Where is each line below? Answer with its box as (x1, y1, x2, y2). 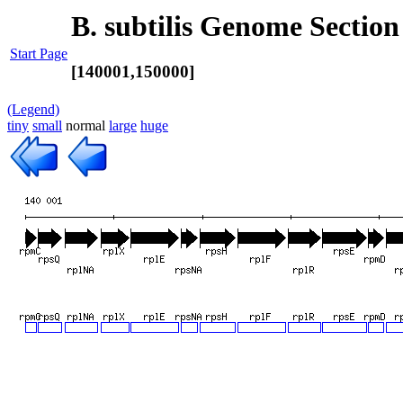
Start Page (10, 46, 67, 61)
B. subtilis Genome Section (71, 10, 399, 42)
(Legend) (7, 102, 59, 117)
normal (66, 118, 105, 133)
